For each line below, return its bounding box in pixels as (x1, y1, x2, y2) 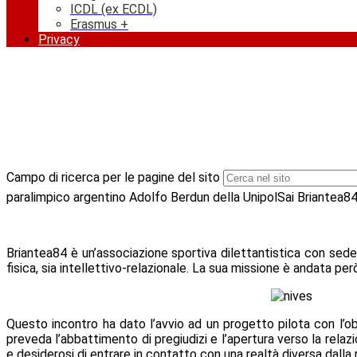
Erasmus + (70, 17, 128, 33)
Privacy (38, 32, 80, 48)
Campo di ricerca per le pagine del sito (6, 170, 220, 186)
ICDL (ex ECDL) (70, 2, 157, 18)
